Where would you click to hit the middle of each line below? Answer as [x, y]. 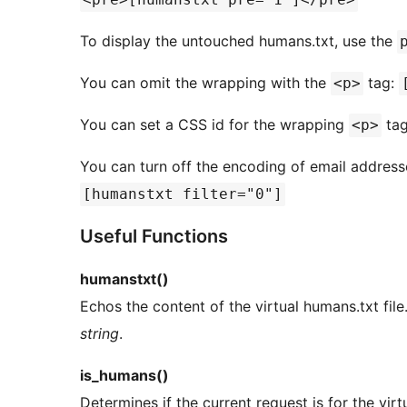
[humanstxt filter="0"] [183, 194]
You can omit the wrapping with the [205, 83]
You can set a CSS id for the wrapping [214, 125]
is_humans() [124, 376]
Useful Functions [154, 237]
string [99, 334]
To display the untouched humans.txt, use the [238, 41]
